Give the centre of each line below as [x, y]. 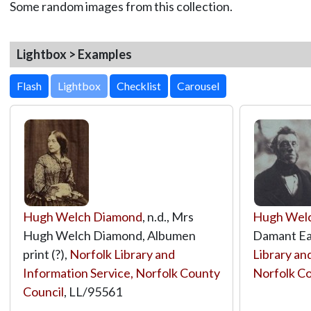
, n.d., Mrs [168, 216]
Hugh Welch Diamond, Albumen [109, 235]
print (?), [46, 254]
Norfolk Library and [122, 254]
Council [43, 291]
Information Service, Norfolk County [121, 272]
